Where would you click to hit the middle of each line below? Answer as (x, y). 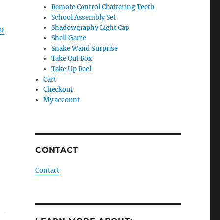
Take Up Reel (71, 69)
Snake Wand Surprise (85, 48)
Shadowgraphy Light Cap (90, 28)
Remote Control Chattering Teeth (103, 7)
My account (62, 100)
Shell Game (69, 38)
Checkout (58, 90)
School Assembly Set (84, 17)
